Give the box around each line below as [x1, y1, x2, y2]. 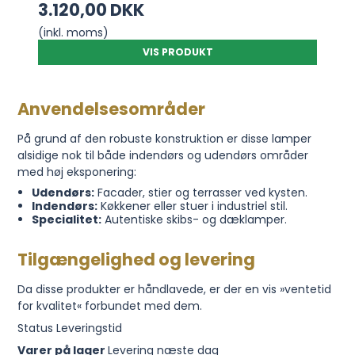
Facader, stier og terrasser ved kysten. [94, 185, 307, 201]
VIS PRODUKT [142, 45, 213, 59]
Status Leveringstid [17, 320, 123, 337]
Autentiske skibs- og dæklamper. [101, 212, 287, 228]
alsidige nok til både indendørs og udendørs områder [17, 147, 309, 164]
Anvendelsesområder [17, 97, 206, 121]
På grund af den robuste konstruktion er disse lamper [17, 131, 312, 147]
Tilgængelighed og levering [17, 248, 256, 272]
